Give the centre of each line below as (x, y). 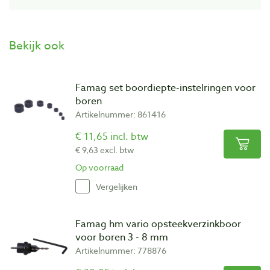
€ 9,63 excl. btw (105, 150)
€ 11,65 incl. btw (112, 137)
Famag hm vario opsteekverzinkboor (158, 224)
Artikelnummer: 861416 (121, 115)
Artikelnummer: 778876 (121, 251)
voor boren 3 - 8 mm (122, 238)
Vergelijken (117, 186)
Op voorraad (99, 168)
